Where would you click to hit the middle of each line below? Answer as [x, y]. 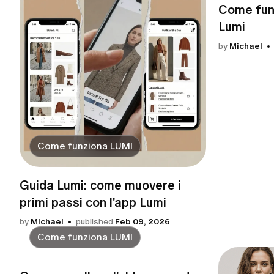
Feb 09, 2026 [143, 222]
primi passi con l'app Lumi [93, 202]
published [94, 222]
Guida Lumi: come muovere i [100, 185]
